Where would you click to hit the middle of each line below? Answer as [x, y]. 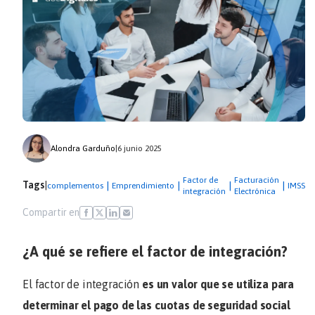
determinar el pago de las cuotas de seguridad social [156, 306]
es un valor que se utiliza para [218, 284]
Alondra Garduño [83, 149]
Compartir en [51, 213]
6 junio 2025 [140, 149]
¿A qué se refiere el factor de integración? [155, 252]
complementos [75, 186]
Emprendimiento [143, 186]
